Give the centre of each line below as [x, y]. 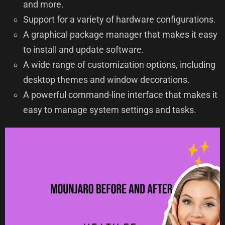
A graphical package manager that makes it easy [120, 35]
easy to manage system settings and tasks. [110, 110]
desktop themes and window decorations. [106, 80]
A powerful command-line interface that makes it [120, 95]
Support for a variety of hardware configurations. [120, 20]
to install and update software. [84, 50]
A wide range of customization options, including [119, 65]
